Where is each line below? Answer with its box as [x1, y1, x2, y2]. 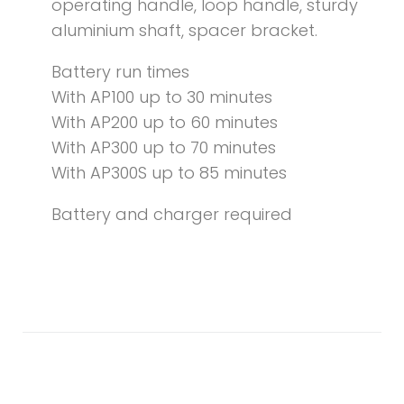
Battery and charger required [51, 203, 292, 226]
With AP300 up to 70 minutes [51, 136, 276, 160]
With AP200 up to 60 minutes [51, 111, 278, 134]
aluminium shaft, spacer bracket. [51, 19, 317, 42]
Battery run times [51, 60, 189, 84]
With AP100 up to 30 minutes [51, 86, 272, 109]
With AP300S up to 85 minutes [51, 161, 287, 185]
